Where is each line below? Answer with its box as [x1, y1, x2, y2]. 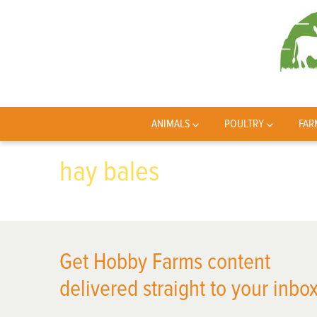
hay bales [59, 154, 159, 189]
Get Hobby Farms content [59, 248, 270, 276]
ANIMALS [151, 117, 190, 131]
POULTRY [224, 117, 265, 131]
